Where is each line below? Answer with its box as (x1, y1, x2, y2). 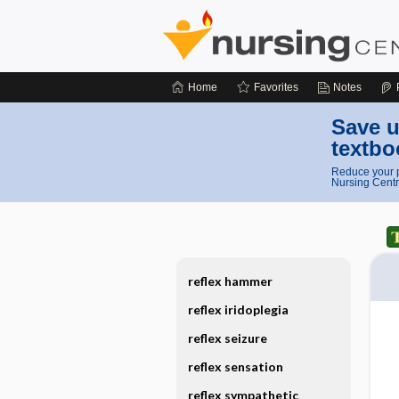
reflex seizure (187, 330, 267, 346)
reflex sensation (187, 359, 283, 374)
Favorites (254, 81, 298, 94)
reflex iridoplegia (187, 302, 289, 317)
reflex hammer (187, 273, 273, 289)
